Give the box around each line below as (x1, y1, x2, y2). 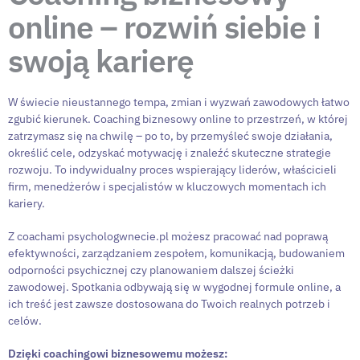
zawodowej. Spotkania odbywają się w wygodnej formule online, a (8, 280, 341, 295)
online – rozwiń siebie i (8, 6, 321, 48)
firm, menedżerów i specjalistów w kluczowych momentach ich (8, 179, 326, 194)
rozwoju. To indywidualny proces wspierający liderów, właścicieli (8, 162, 337, 178)
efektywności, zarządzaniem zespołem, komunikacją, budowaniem (8, 246, 345, 261)
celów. (8, 313, 42, 329)
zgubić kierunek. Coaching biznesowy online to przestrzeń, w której (8, 112, 348, 127)
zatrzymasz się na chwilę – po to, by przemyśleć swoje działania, (8, 129, 333, 144)
